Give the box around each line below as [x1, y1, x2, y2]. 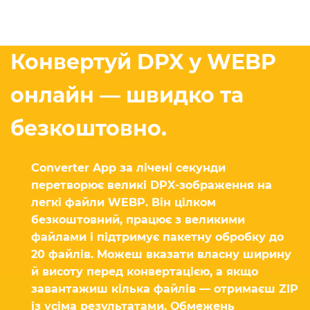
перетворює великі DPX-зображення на [31, 179, 272, 192]
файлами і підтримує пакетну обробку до [31, 230, 284, 244]
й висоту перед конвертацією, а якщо [31, 265, 258, 279]
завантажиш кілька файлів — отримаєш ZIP [31, 282, 298, 296]
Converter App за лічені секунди [31, 161, 226, 175]
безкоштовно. [10, 116, 167, 142]
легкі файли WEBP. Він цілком [31, 196, 216, 210]
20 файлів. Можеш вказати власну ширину [31, 248, 291, 262]
